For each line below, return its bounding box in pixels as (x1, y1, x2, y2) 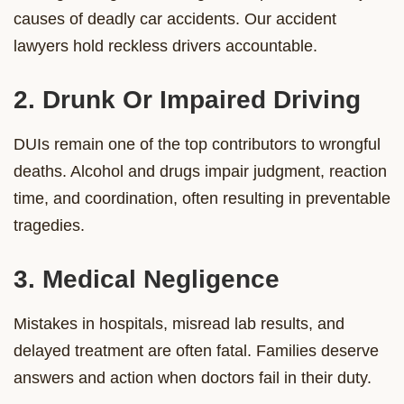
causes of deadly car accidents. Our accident (14, 9, 336, 28)
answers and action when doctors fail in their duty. (14, 368, 372, 387)
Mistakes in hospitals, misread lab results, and (14, 314, 344, 333)
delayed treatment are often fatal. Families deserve (14, 341, 379, 360)
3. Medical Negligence (14, 264, 280, 293)
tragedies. (14, 216, 85, 234)
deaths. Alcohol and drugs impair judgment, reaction (14, 161, 387, 180)
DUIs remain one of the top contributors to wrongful (14, 134, 381, 153)
